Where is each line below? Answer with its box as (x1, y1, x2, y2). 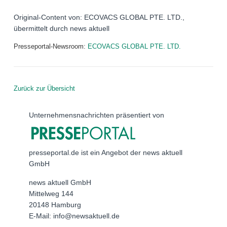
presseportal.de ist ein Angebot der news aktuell (29, 148, 182, 157)
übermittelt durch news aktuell (14, 24, 109, 33)
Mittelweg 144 (29, 189, 73, 198)
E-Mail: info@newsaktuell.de (29, 211, 120, 220)
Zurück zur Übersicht (14, 85, 75, 93)
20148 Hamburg (29, 200, 81, 209)
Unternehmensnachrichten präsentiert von (29, 111, 164, 120)
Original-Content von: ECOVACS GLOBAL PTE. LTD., (14, 13, 184, 22)
